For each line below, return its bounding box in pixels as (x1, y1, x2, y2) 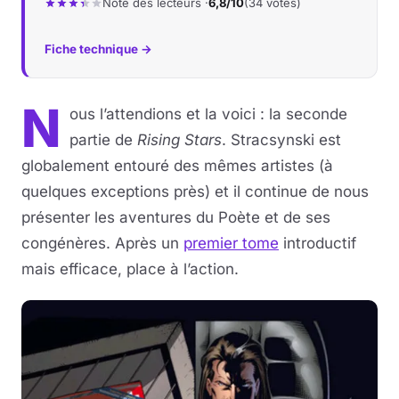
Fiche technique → (45, 42, 152, 56)
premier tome (183, 234, 279, 252)
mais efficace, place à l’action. (21, 260, 239, 278)
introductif (279, 234, 356, 252)
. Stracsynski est (222, 131, 341, 149)
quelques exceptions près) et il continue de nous (21, 183, 369, 200)
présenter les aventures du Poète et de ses (21, 208, 330, 226)
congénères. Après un (21, 234, 183, 252)
